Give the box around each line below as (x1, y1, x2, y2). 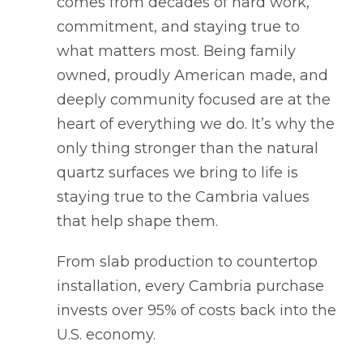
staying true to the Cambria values (57, 188, 310, 206)
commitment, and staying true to (57, 18, 300, 36)
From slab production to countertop (57, 253, 318, 271)
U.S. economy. (57, 326, 156, 344)
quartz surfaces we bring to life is (57, 164, 298, 181)
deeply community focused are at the (57, 91, 331, 109)
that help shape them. (57, 212, 218, 230)
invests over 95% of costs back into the (57, 301, 336, 319)
